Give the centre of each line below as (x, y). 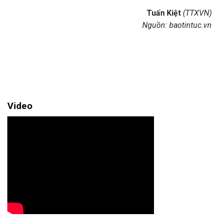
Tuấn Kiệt (164, 13)
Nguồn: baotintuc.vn (177, 25)
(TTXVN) (196, 13)
